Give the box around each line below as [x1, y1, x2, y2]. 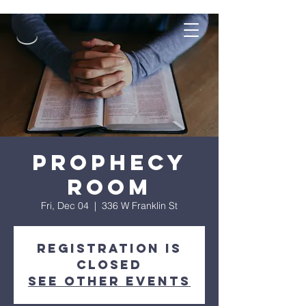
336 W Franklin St [102, 199, 178, 212]
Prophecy [31, 149, 187, 176]
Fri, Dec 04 [41, 199, 89, 212]
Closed [76, 257, 142, 273]
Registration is [37, 240, 182, 256]
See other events [28, 273, 191, 289]
